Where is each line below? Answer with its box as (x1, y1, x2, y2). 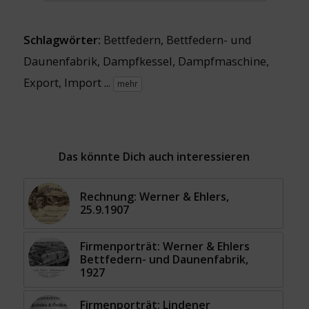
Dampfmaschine (177, 53, 266, 70)
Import (63, 74, 101, 91)
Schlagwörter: (23, 32, 103, 48)
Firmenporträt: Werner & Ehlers (79, 239, 250, 255)
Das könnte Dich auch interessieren (59, 149, 250, 165)
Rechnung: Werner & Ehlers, (79, 189, 229, 205)
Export (23, 74, 59, 91)
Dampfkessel (102, 53, 172, 70)
